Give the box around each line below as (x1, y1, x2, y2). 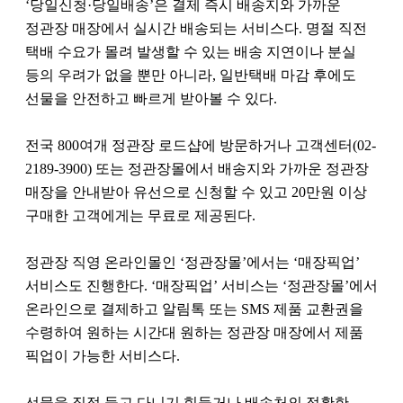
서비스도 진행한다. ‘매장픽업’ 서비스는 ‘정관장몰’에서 (25, 278, 378, 294)
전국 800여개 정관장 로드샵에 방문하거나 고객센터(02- (25, 138, 376, 154)
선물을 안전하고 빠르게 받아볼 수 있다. (25, 91, 277, 107)
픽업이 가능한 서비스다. (25, 348, 180, 364)
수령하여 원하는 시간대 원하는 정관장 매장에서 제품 (25, 325, 363, 341)
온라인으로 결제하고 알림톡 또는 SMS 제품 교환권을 (25, 301, 363, 318)
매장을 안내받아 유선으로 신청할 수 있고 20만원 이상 (25, 184, 367, 201)
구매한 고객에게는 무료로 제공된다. (25, 208, 255, 224)
